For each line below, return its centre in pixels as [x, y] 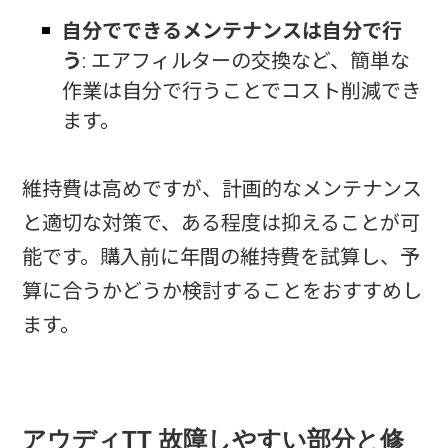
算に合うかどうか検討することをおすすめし [222, 290]
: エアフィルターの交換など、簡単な [246, 60]
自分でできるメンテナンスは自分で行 [232, 30]
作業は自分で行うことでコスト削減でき [242, 90]
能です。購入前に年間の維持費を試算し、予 [221, 256]
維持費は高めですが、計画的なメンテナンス [222, 188]
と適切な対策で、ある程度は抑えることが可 [221, 222]
